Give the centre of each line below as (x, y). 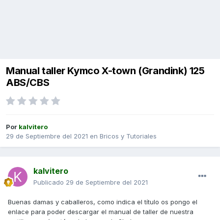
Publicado (50, 182)
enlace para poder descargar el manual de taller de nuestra (101, 212)
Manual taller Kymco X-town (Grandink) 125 (105, 71)
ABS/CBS (28, 83)
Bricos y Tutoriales (128, 136)
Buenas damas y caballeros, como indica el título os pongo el (103, 202)
